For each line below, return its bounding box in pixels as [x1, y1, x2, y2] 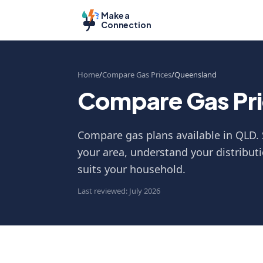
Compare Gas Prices [102, 69, 171, 80]
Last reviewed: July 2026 [77, 186, 160, 196]
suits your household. [77, 162, 186, 176]
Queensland [174, 69, 217, 80]
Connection [101, 19, 151, 30]
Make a [101, 10, 130, 21]
